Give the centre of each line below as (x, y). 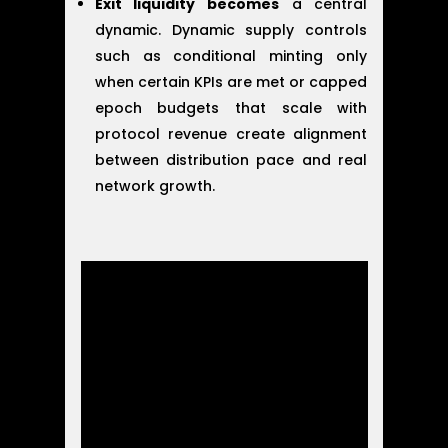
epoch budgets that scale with (231, 108)
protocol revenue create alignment (231, 134)
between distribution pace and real (231, 160)
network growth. (154, 186)
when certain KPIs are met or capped (231, 82)
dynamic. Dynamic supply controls (231, 30)
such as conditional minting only (231, 56)
